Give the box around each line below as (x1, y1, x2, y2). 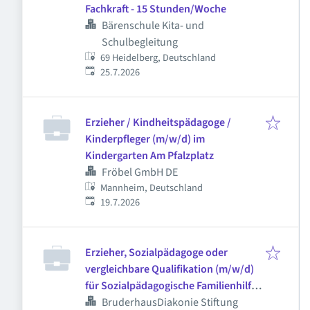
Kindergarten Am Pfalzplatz (85, 148, 214, 163)
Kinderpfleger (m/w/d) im (85, 131, 205, 147)
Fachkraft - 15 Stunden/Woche (85, 1, 226, 17)
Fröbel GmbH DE (102, 165, 178, 180)
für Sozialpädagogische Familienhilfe (85, 278, 257, 293)
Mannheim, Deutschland (100, 181, 203, 195)
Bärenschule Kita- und (102, 18, 204, 33)
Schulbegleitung (102, 35, 178, 50)
